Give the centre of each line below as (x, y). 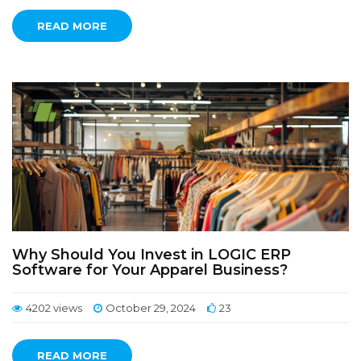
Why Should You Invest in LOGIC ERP (151, 255)
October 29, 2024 (151, 308)
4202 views (54, 308)
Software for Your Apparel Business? (150, 270)
